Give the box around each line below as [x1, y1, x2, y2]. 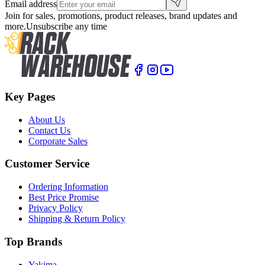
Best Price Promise [28, 192, 99, 203]
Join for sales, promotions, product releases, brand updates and [5, 11, 237, 21]
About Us [28, 114, 65, 125]
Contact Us [28, 125, 70, 135]
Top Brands [5, 235, 62, 248]
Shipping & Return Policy [28, 214, 125, 224]
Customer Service [5, 157, 89, 170]
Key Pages [5, 90, 55, 103]
